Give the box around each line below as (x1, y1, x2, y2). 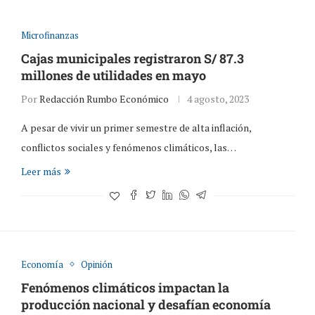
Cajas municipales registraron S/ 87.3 (20, 49, 244, 67)
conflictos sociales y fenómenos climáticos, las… (20, 140, 236, 154)
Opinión (80, 257, 112, 271)
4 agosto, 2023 (186, 91, 249, 105)
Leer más (20, 164, 61, 178)
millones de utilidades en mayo (20, 66, 206, 84)
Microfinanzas (20, 28, 79, 41)
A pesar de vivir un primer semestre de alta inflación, (20, 120, 251, 134)
